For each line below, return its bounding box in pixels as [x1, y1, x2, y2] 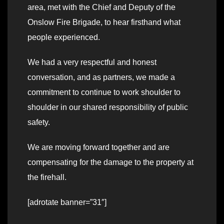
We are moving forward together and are [27, 142, 169, 151]
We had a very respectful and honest [27, 57, 156, 66]
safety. [27, 117, 50, 126]
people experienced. [27, 32, 100, 41]
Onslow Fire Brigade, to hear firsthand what [27, 17, 180, 26]
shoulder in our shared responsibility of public [27, 102, 188, 111]
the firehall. [27, 172, 66, 181]
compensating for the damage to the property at [27, 157, 193, 166]
